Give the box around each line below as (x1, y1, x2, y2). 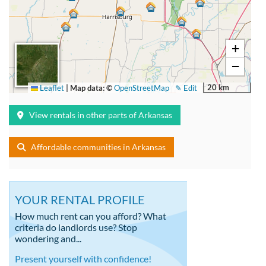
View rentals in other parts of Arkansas (29, 109, 172, 120)
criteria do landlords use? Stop (15, 221, 137, 233)
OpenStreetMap (114, 83, 169, 93)
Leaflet (38, 83, 64, 93)
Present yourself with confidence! (15, 252, 151, 264)
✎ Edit (175, 83, 197, 93)
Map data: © (68, 83, 114, 93)
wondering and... (15, 232, 81, 244)
